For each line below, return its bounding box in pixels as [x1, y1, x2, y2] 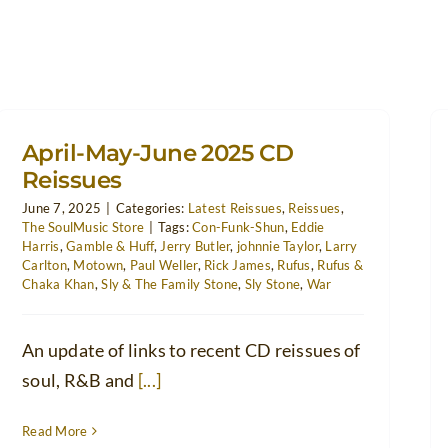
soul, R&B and [22, 368, 138, 391]
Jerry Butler [160, 237, 231, 254]
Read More [22, 422, 88, 439]
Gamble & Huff [66, 237, 154, 254]
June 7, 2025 [22, 199, 102, 216]
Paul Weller [129, 256, 198, 273]
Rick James [204, 256, 271, 273]
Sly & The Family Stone [101, 275, 239, 292]
